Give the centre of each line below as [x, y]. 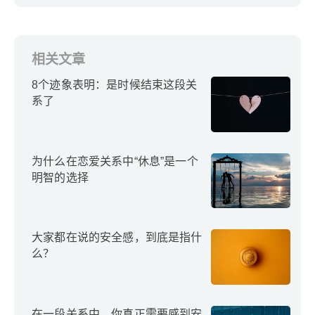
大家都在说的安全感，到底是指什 [117, 238]
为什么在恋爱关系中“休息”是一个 [115, 161]
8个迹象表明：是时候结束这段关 [115, 85]
